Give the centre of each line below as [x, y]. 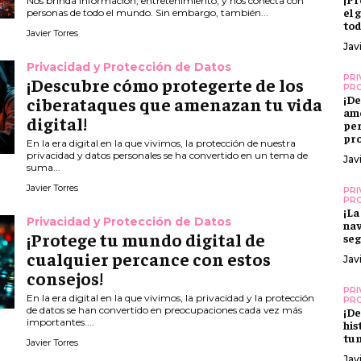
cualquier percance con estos [149, 259]
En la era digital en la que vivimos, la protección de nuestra [162, 143]
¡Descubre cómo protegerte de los [166, 85]
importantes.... [61, 322]
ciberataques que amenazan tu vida [175, 104]
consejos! [65, 278]
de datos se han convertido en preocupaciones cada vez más [165, 310]
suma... [44, 168]
